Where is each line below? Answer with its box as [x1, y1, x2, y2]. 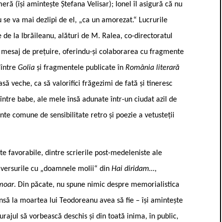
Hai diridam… [111, 165, 155, 173]
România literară [125, 63, 179, 72]
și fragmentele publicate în [37, 63, 125, 72]
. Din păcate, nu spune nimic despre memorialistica [14, 180, 179, 189]
